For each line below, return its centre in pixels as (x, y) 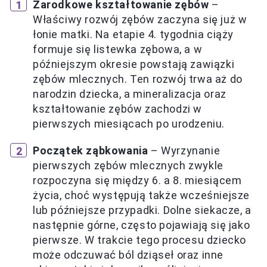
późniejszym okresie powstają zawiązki (134, 64)
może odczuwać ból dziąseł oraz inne (128, 255)
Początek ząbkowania (91, 151)
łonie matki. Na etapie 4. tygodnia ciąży (133, 35)
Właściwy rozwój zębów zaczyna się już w (140, 20)
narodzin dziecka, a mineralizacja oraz (130, 94)
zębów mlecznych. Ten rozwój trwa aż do (138, 79)
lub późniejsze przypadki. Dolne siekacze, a (142, 210)
